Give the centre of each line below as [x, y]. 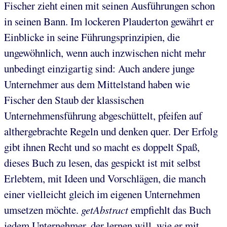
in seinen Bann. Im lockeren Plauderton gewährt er [109, 21]
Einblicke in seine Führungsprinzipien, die [92, 37]
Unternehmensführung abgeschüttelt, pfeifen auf [103, 115]
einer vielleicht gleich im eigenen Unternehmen [102, 194]
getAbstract [105, 210]
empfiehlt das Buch [169, 210]
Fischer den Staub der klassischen [74, 100]
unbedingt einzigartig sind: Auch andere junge [99, 68]
